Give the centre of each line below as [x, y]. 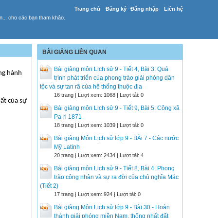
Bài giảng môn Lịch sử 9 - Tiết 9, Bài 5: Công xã [117, 108]
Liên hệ [173, 9]
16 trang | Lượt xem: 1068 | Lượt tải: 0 [99, 95]
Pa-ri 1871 [68, 117]
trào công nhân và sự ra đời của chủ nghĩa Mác [116, 177]
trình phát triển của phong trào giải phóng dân [114, 78]
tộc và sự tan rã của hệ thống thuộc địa [91, 87]
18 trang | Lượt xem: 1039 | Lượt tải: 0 [99, 125]
